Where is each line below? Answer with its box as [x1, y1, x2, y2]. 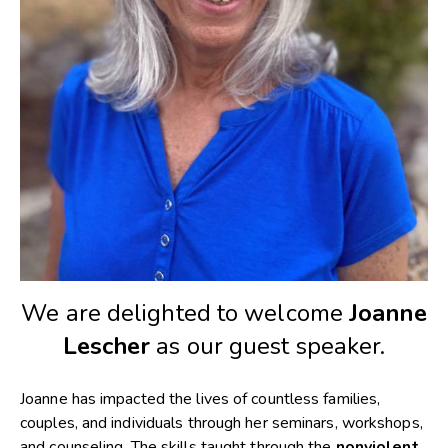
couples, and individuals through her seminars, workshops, [20, 411, 423, 434]
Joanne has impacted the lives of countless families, [20, 387, 381, 410]
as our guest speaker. [150, 329, 386, 362]
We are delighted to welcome [21, 296, 350, 329]
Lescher [62, 329, 151, 362]
